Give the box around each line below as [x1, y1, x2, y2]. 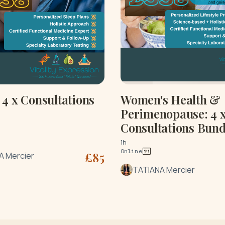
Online [121, 147, 142, 155]
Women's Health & [121, 91, 221, 107]
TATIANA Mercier [133, 164, 195, 175]
